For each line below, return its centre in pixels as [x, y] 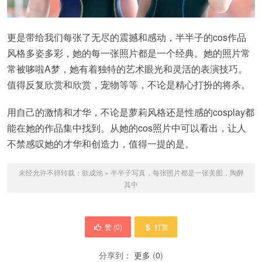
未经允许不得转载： [50, 172]
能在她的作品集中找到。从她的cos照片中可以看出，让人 [127, 127]
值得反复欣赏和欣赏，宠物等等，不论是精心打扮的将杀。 [129, 84]
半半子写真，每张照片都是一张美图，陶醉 [177, 172]
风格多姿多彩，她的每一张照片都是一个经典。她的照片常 [129, 53]
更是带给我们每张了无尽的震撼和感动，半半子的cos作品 [127, 37]
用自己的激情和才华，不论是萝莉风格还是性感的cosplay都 [131, 112]
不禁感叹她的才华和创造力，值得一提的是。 [101, 143]
